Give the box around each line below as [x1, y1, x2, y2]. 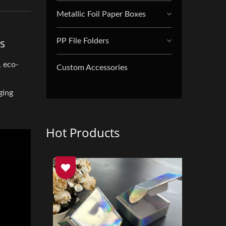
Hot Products [46, 124, 120, 141]
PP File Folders [56, 37, 109, 45]
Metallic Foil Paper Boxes [56, 10, 146, 18]
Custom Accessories [56, 64, 128, 72]
